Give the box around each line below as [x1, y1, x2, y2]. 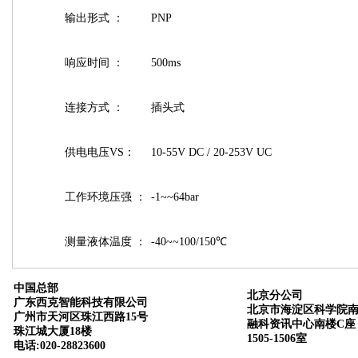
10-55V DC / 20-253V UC [150, 146, 272, 158]
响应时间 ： [64, 57, 124, 69]
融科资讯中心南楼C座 [247, 318, 356, 330]
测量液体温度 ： [64, 236, 146, 248]
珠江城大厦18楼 [14, 325, 92, 337]
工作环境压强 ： [64, 191, 146, 203]
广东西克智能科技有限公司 [14, 296, 148, 308]
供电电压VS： [64, 146, 135, 158]
